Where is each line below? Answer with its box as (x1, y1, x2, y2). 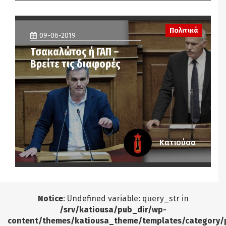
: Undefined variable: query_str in (63, 194, 189, 203)
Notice (37, 194, 63, 203)
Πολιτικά (169, 26, 198, 35)
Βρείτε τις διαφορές (30, 57, 121, 71)
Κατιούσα (159, 138, 196, 147)
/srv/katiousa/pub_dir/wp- (60, 205, 166, 214)
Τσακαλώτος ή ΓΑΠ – (30, 45, 119, 59)
